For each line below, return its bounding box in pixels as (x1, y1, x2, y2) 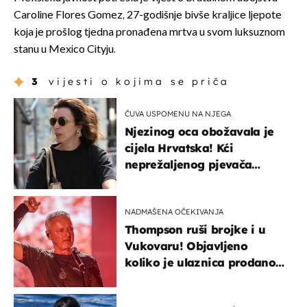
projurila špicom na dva (125, 174, 258, 188)
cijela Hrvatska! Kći (125, 141, 233, 156)
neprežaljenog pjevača (125, 158, 252, 172)
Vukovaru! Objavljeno (125, 239, 247, 254)
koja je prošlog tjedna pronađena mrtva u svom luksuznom (14, 26, 285, 40)
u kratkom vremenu (125, 272, 236, 286)
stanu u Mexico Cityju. (14, 43, 116, 57)
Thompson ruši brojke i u (125, 223, 266, 237)
